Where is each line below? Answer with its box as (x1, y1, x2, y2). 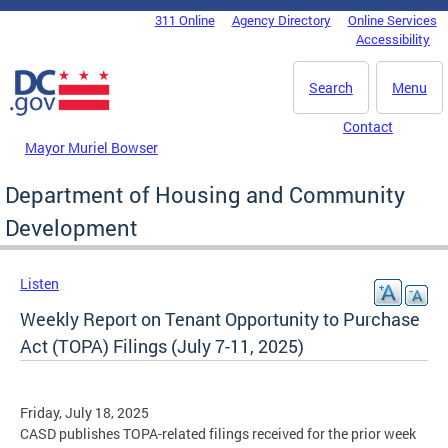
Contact (343, 117, 393, 136)
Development (5, 212, 138, 242)
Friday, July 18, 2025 (20, 402, 149, 422)
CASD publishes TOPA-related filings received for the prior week (20, 423, 416, 443)
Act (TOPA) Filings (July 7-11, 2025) (20, 333, 304, 358)
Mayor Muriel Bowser (25, 137, 158, 157)
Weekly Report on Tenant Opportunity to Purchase (20, 306, 420, 331)
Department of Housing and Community (5, 179, 405, 209)
